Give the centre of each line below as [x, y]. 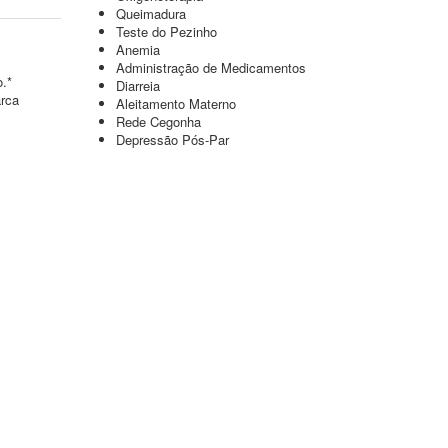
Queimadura [151, 13]
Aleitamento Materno [176, 103]
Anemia [138, 49]
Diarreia [138, 85]
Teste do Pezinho [166, 31]
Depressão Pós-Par [172, 139]
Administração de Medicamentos [211, 67]
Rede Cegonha [158, 121]
